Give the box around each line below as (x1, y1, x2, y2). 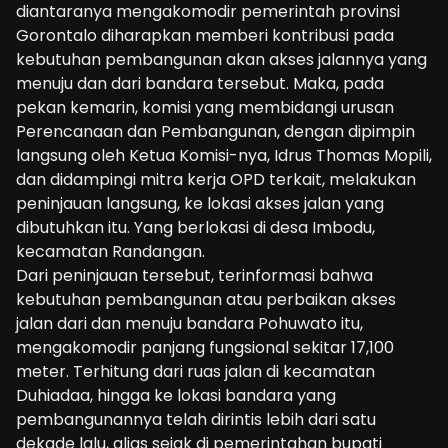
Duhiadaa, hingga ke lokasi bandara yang (16, 383, 336, 407)
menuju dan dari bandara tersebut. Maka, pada (16, 71, 384, 95)
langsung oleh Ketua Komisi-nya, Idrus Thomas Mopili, (16, 143, 432, 167)
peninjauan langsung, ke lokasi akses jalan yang (16, 191, 384, 215)
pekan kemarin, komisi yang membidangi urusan (16, 95, 394, 119)
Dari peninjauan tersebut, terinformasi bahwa (16, 263, 373, 287)
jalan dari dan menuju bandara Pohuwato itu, (16, 311, 363, 335)
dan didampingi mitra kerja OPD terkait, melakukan (16, 167, 416, 191)
